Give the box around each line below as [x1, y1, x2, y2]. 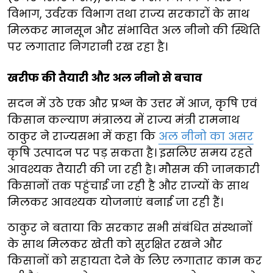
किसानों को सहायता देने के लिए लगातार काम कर [7, 252, 262, 268]
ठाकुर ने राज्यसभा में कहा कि [7, 128, 158, 144]
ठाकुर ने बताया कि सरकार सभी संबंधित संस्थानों [7, 219, 252, 235]
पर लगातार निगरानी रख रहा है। [7, 38, 168, 54]
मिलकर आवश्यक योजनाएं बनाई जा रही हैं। [7, 194, 223, 210]
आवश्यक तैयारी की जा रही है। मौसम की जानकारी [7, 161, 260, 177]
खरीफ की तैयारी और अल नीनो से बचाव [7, 69, 202, 85]
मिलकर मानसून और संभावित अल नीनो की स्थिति [7, 22, 260, 38]
